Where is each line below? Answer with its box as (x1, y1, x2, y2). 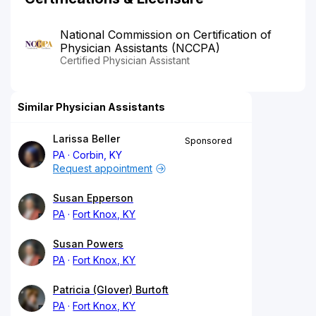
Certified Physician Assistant (60, 54, 190, 66)
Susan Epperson (53, 191, 133, 204)
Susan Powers (53, 237, 123, 250)
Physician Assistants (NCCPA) (60, 40, 220, 55)
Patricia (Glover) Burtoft (53, 283, 169, 296)
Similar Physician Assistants (18, 100, 165, 113)
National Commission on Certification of (60, 27, 272, 42)
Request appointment (53, 162, 152, 174)
